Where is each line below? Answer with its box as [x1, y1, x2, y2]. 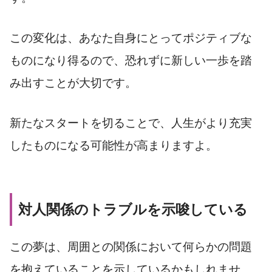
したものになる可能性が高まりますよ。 [10, 138, 217, 152]
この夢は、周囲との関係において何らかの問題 [10, 240, 252, 253]
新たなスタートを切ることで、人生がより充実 [10, 116, 252, 129]
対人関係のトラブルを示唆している [18, 201, 248, 217]
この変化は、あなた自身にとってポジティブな [10, 32, 252, 45]
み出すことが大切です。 [10, 76, 137, 90]
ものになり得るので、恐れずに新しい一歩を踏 [10, 54, 252, 67]
